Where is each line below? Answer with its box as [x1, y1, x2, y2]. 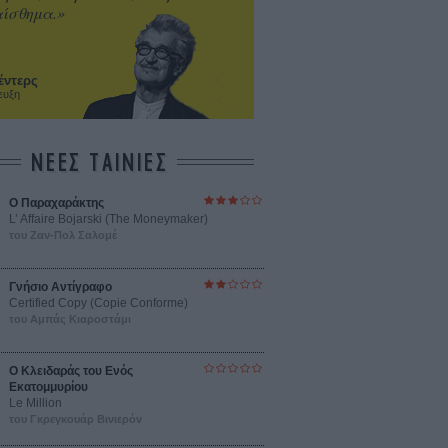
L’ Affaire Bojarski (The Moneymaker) [9, 211, 208, 226]
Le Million [9, 395, 62, 410]
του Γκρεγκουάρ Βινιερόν [9, 412, 142, 425]
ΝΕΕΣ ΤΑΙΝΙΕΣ [31, 150, 169, 177]
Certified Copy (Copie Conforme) [9, 295, 188, 310]
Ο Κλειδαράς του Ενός [9, 363, 133, 378]
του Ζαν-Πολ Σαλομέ [9, 228, 117, 241]
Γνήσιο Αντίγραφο [9, 279, 112, 294]
